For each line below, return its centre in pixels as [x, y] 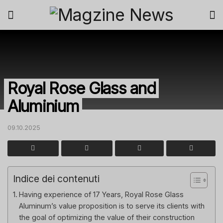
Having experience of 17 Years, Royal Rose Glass [101, 194]
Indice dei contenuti [56, 178]
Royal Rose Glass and [82, 88]
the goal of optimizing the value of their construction [107, 217]
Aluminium [43, 106]
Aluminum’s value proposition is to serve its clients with [111, 206]
